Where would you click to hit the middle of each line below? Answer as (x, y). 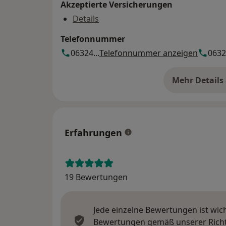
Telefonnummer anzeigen (149, 53)
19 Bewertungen (96, 177)
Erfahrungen (93, 133)
